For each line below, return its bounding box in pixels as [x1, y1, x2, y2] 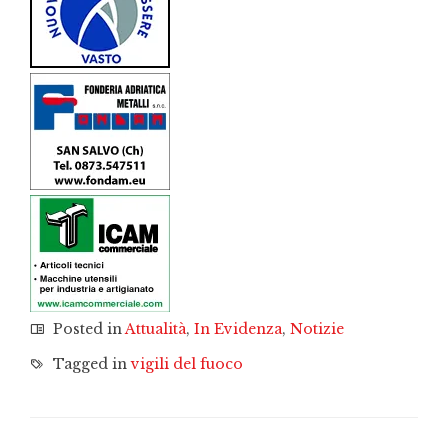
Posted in [49, 320, 125, 338]
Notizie [290, 320, 344, 338]
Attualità [125, 320, 186, 338]
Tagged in [49, 355, 131, 373]
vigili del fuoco [131, 355, 243, 373]
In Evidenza [194, 320, 282, 338]
